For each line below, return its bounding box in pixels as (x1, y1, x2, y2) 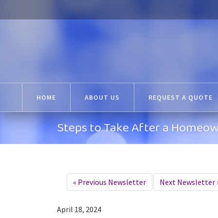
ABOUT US (84, 93, 120, 102)
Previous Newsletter (76, 177, 146, 187)
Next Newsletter (160, 177, 217, 187)
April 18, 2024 (57, 204, 101, 214)
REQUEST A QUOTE (148, 93, 213, 102)
